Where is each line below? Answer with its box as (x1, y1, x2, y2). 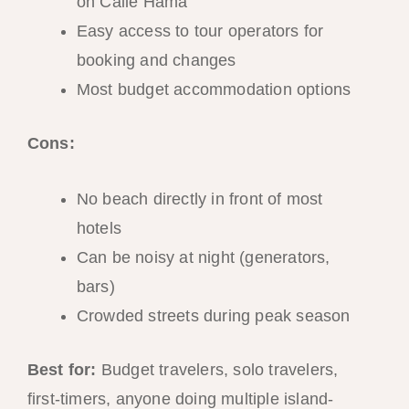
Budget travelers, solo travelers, (96, 361, 339, 380)
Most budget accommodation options (76, 80, 351, 100)
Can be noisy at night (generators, (76, 248, 330, 267)
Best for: (26, 361, 97, 380)
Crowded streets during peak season (76, 307, 351, 326)
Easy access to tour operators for (76, 22, 324, 41)
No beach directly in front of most (76, 190, 323, 209)
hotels (76, 219, 121, 238)
